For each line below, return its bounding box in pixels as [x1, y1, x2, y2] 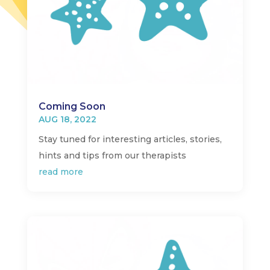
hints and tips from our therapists [38, 150, 186, 162]
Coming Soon [38, 101, 105, 113]
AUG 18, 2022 [38, 114, 96, 125]
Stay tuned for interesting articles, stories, [38, 134, 222, 145]
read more [38, 166, 83, 178]
